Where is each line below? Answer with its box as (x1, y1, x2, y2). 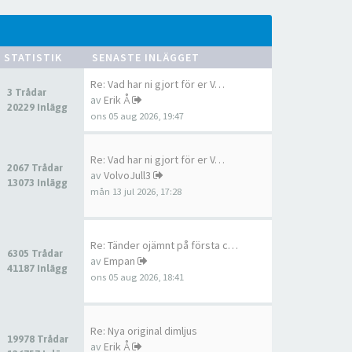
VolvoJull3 (104, 168, 151, 182)
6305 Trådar (7, 247, 65, 259)
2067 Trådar (7, 162, 65, 174)
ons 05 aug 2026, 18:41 (90, 271, 184, 283)
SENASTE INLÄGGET (92, 50, 200, 64)
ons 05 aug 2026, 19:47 (90, 110, 184, 122)
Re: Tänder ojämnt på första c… (90, 238, 238, 252)
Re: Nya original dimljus (90, 324, 197, 338)
